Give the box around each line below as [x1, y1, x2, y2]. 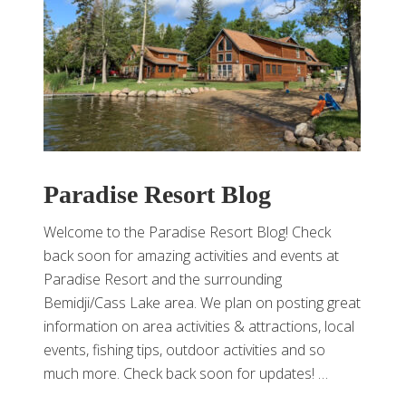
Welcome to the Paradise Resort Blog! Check [43, 222, 331, 242]
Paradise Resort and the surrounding [43, 269, 282, 289]
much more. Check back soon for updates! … [43, 363, 328, 383]
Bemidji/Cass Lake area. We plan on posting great [43, 293, 361, 313]
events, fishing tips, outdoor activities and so [43, 340, 325, 360]
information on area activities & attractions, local [43, 316, 354, 336]
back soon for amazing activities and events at [43, 246, 339, 266]
